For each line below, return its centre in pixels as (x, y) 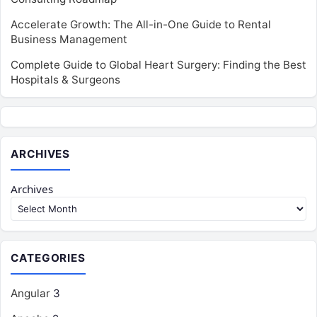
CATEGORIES (48, 258)
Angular (30, 293)
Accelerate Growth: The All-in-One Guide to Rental (141, 24)
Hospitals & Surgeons (65, 80)
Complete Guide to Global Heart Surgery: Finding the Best (158, 65)
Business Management (69, 39)
